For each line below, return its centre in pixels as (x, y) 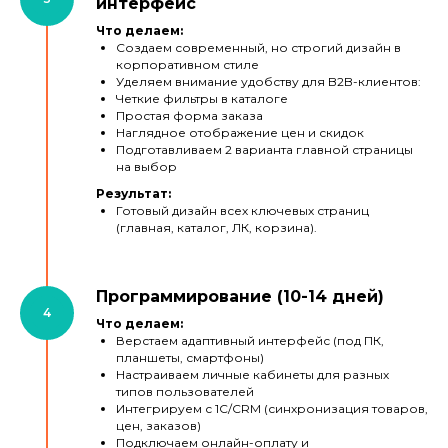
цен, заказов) (158, 426)
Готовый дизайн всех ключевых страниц (242, 211)
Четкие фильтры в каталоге (202, 99)
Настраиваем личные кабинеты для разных (252, 375)
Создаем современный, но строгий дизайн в (258, 48)
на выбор (146, 167)
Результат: (133, 194)
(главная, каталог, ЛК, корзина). (216, 228)
